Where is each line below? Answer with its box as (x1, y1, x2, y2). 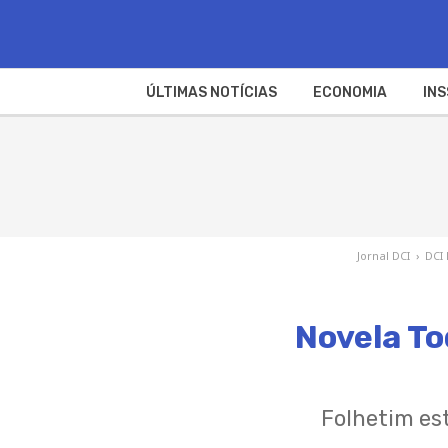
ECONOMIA (312, 83, 387, 101)
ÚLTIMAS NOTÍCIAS (145, 83, 277, 101)
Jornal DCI (357, 247, 411, 263)
